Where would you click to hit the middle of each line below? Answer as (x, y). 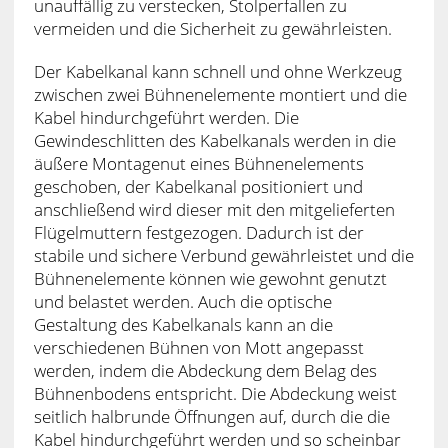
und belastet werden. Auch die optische (182, 301)
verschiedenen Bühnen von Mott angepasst (198, 347)
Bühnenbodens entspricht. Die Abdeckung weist (215, 393)
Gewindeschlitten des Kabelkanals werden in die (214, 140)
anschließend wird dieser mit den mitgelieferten (214, 209)
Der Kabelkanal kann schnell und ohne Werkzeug (217, 71)
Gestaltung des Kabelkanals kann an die (183, 324)
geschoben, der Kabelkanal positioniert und (198, 186)
